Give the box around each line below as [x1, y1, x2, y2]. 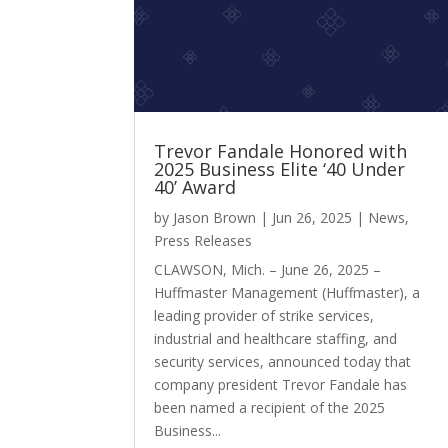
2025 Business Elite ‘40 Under [154, 157, 406, 182]
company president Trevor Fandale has [154, 375, 408, 395]
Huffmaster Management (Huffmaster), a [154, 283, 421, 303]
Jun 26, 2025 [272, 208, 353, 228]
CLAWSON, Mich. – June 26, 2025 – [154, 260, 382, 280]
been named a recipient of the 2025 [154, 398, 386, 418]
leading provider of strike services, [154, 306, 375, 326]
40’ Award [154, 175, 237, 200]
